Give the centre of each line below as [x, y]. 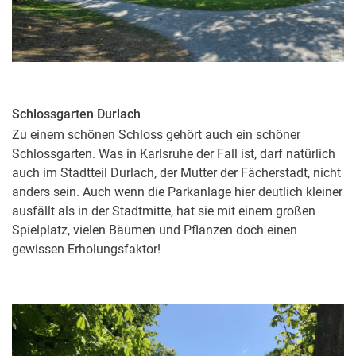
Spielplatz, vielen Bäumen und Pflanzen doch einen [155, 230]
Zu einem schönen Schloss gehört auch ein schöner [156, 135]
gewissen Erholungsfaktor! [86, 250]
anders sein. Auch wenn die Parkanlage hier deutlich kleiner [177, 192]
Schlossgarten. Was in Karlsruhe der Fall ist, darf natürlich [174, 154]
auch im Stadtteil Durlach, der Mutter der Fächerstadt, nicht [176, 173]
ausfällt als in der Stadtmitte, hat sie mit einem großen [164, 211]
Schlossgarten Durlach [76, 114]
